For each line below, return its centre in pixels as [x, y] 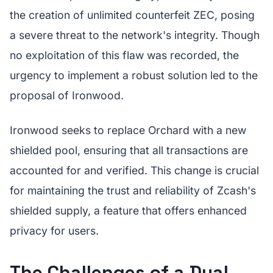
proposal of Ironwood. [67, 95]
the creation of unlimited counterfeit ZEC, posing [132, 15]
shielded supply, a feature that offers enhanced [128, 211]
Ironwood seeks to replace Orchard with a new [128, 130]
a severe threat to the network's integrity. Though [135, 35]
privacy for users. [54, 231]
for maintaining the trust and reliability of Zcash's [133, 190]
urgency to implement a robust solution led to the [134, 75]
